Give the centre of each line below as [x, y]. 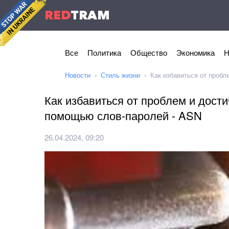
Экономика [196, 52]
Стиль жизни [120, 75]
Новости [78, 75]
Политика [104, 52]
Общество [149, 52]
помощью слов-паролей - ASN [123, 115]
